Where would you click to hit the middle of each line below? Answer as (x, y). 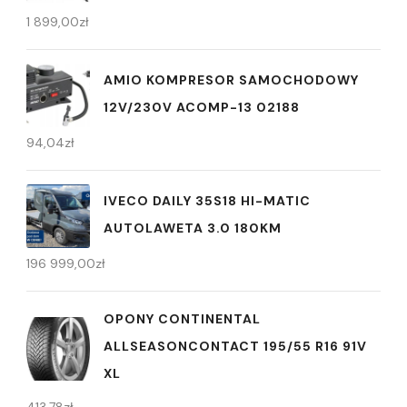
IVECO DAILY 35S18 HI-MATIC (207, 200)
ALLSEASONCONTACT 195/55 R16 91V (235, 347)
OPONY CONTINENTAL (182, 319)
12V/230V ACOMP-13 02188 (202, 107)
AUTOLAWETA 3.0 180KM (193, 228)
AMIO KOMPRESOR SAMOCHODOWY (231, 79)
